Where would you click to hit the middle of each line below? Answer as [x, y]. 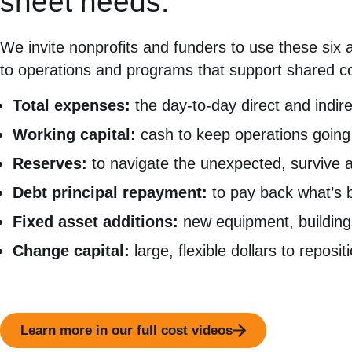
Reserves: [50, 163]
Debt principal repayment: [110, 192]
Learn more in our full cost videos [126, 330]
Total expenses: [71, 105]
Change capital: [71, 251]
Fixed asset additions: [95, 222]
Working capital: [74, 134]
